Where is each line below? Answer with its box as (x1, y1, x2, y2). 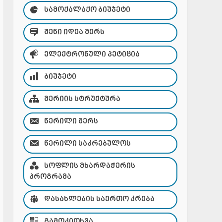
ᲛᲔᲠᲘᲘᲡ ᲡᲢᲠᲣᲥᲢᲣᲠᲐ (44, 95, 120, 104)
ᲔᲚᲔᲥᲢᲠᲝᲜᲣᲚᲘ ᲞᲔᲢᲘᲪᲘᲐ (44, 51, 140, 59)
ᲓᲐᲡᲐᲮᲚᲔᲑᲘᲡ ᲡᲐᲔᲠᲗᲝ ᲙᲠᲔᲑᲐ (44, 195, 155, 204)
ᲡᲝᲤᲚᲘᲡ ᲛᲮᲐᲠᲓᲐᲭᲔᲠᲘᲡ (44, 162, 135, 170)
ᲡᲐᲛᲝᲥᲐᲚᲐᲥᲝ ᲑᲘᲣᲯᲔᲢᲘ (44, 6, 130, 14)
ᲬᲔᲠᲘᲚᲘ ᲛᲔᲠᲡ (44, 117, 98, 126)
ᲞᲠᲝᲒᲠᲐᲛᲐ (29, 173, 71, 181)
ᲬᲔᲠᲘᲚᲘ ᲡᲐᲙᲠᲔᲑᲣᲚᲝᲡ (44, 140, 131, 148)
